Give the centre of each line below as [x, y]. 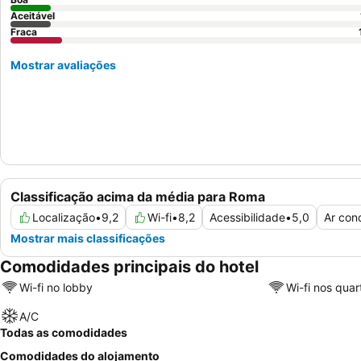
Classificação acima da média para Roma [138, 197]
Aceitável [33, 16]
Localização [64, 218]
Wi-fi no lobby [56, 287]
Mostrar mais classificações [88, 239]
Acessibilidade [247, 218]
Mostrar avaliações [63, 65]
